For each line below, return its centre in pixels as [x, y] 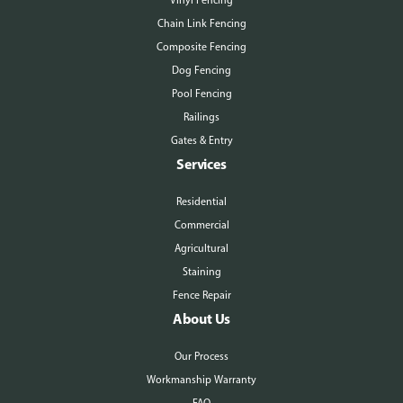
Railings [201, 117]
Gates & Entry [201, 140]
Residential [201, 201]
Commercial [201, 225]
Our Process [201, 356]
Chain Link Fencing [201, 23]
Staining [201, 272]
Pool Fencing [201, 94]
